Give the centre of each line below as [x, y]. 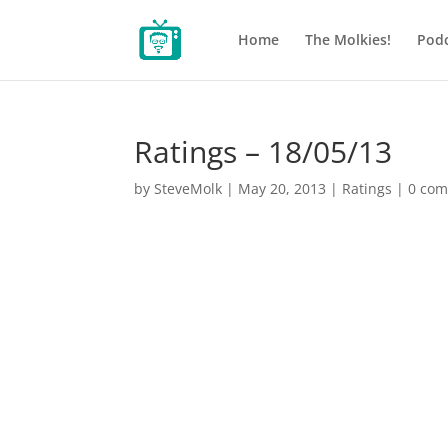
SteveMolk [188, 188]
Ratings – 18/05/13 [263, 151]
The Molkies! [347, 39]
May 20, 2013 [282, 188]
